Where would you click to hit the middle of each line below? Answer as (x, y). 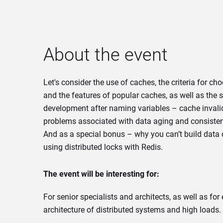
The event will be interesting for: (101, 174)
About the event (106, 55)
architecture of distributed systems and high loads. (132, 210)
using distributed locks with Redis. (103, 147)
